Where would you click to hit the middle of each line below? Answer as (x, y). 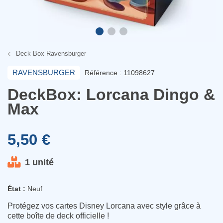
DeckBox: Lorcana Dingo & (111, 95)
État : (16, 189)
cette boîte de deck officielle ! (58, 216)
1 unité (39, 162)
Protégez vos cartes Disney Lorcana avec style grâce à (104, 206)
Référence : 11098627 (120, 73)
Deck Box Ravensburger (51, 54)
